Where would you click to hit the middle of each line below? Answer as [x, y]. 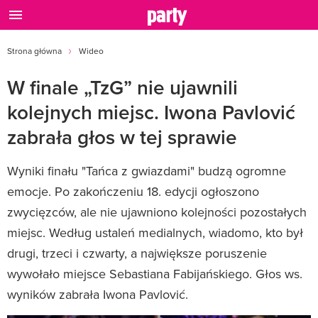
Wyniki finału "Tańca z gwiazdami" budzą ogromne [147, 171]
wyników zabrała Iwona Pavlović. [98, 294]
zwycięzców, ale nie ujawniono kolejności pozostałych [157, 212]
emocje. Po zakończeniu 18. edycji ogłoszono [133, 191]
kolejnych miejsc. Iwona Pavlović [151, 112]
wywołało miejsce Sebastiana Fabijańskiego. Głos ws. [155, 274]
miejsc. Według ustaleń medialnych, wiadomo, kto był [155, 232]
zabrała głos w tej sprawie [122, 137]
